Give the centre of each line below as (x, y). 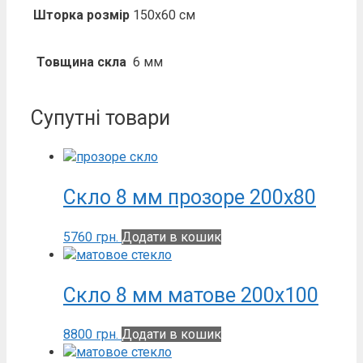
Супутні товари (100, 117)
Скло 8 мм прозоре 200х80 (190, 198)
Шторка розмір (81, 15)
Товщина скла (81, 62)
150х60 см (164, 15)
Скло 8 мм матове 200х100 (191, 295)
